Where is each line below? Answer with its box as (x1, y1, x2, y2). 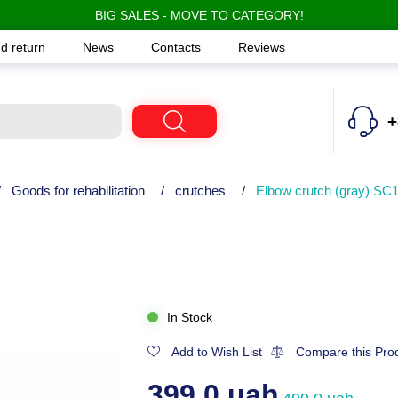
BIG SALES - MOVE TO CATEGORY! (94, 8, 304, 22)
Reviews (238, 39, 285, 54)
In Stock (166, 310, 212, 324)
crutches (175, 182, 226, 198)
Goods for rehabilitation (12, 182, 145, 198)
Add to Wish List (171, 345, 262, 359)
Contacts (151, 39, 204, 54)
